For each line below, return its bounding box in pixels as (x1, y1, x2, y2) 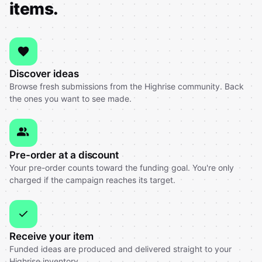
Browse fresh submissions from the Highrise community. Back (9, 81, 244, 91)
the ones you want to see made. (9, 94, 132, 104)
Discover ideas (9, 68, 79, 80)
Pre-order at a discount (9, 149, 119, 161)
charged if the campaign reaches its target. (9, 175, 175, 185)
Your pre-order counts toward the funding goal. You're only (9, 163, 234, 173)
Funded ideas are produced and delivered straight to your (9, 244, 232, 254)
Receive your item (9, 230, 94, 242)
